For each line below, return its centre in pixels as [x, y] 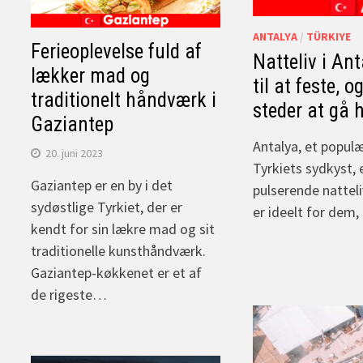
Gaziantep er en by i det [102, 185]
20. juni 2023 [75, 153]
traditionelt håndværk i [124, 100]
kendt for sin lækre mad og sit [123, 228]
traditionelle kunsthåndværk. [119, 250]
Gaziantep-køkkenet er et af [117, 272]
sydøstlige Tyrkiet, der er [107, 207]
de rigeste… [69, 294]
